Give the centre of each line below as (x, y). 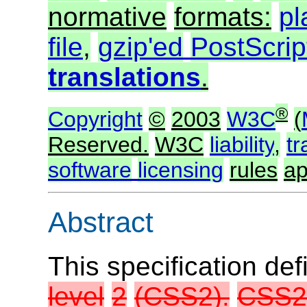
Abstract (101, 222)
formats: (223, 16)
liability (242, 145)
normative (107, 16)
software (90, 170)
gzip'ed (140, 47)
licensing (181, 170)
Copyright (95, 120)
